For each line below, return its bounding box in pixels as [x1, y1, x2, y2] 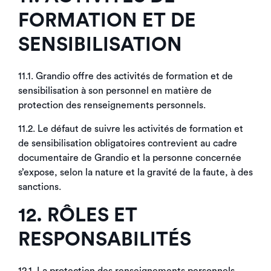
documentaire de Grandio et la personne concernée [18, 153, 241, 163]
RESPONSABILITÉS [18, 230, 191, 249]
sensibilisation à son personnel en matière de [18, 86, 212, 96]
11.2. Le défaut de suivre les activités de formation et [18, 124, 243, 134]
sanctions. [18, 182, 61, 192]
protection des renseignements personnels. [18, 100, 206, 110]
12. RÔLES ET [18, 206, 137, 225]
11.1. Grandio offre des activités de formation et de [18, 71, 233, 81]
